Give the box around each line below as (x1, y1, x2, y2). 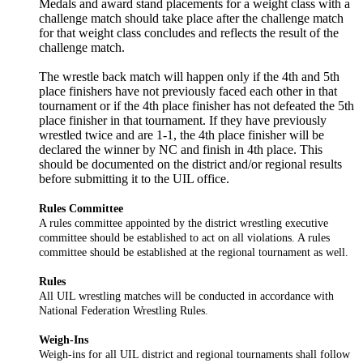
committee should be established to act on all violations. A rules (39, 230, 330, 244)
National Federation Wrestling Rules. (39, 303, 208, 317)
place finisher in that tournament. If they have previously (39, 113, 327, 127)
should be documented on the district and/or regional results (39, 156, 342, 171)
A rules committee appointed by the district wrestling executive (39, 216, 328, 229)
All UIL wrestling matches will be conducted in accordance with (39, 288, 334, 302)
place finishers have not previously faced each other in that (39, 83, 337, 98)
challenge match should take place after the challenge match (39, 11, 344, 25)
